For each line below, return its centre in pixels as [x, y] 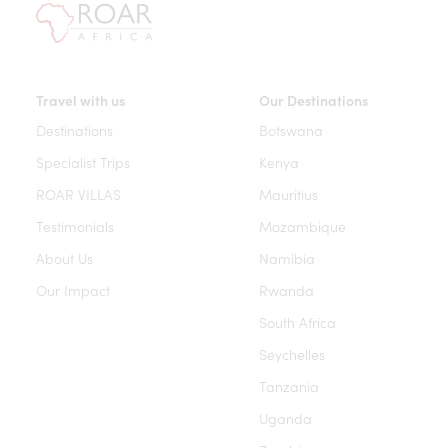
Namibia [286, 258]
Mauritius [288, 194]
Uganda [285, 418]
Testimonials [75, 226]
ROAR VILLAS [78, 194]
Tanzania [288, 386]
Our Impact [73, 290]
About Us [64, 258]
